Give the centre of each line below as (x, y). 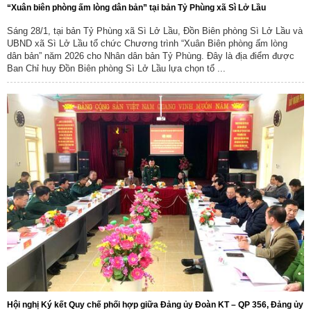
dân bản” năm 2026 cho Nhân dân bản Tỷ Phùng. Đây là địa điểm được (151, 56)
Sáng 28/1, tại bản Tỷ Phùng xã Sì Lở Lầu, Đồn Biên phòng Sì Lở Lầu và (155, 31)
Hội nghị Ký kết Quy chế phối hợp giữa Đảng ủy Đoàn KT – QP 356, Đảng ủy (155, 304)
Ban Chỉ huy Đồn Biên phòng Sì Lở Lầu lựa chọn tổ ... (116, 68)
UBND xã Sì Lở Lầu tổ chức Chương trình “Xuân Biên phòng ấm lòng (147, 43)
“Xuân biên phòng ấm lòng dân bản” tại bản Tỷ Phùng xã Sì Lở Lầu (136, 7)
